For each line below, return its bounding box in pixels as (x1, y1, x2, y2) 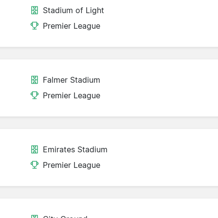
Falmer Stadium (43, 75, 101, 85)
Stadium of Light (43, 5, 105, 16)
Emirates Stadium (43, 145, 108, 155)
